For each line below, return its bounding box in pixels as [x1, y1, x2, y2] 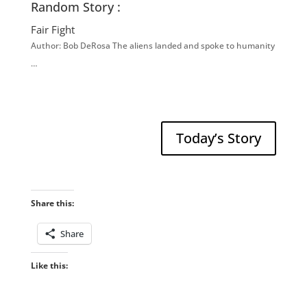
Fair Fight [30, 23, 75, 37]
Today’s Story [176, 129, 262, 148]
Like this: [30, 260, 68, 272]
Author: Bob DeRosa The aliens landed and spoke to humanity [30, 40, 275, 52]
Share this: [30, 197, 74, 210]
